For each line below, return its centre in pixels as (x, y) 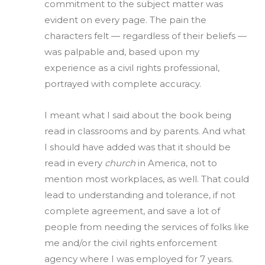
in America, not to (176, 163)
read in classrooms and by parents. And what (145, 131)
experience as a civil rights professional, (132, 67)
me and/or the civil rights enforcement (131, 243)
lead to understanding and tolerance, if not (140, 195)
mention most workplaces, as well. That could (147, 179)
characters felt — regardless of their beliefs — (146, 35)
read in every (75, 163)
